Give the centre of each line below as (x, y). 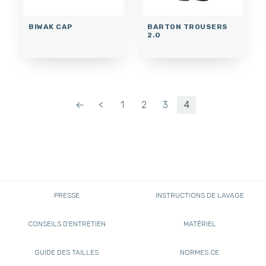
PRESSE (66, 195)
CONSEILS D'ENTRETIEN (66, 224)
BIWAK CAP (51, 26)
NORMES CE (199, 252)
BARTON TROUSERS (188, 26)
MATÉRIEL (199, 224)
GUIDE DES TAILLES (66, 252)
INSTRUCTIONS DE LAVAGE (199, 195)
